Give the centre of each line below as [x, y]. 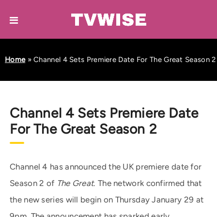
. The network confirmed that [148, 183]
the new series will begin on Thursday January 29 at [107, 200]
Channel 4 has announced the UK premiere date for [106, 167]
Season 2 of [33, 183]
